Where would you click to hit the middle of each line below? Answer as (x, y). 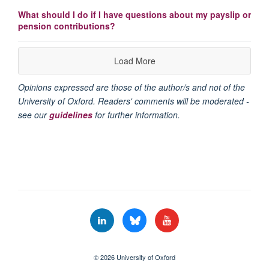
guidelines (71, 115)
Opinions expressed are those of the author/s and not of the (131, 87)
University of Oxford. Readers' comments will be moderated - (134, 101)
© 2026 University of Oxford (134, 257)
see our (34, 115)
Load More (134, 61)
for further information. (136, 115)
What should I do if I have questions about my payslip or (134, 15)
